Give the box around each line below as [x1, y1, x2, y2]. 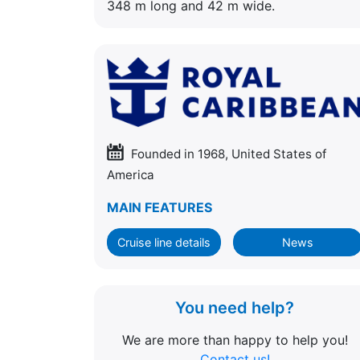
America [107, 166, 154, 182]
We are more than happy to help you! [121, 331, 348, 348]
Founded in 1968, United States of [128, 145, 326, 162]
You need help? [175, 297, 294, 317]
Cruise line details [117, 235, 211, 249]
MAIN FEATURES [107, 198, 212, 215]
